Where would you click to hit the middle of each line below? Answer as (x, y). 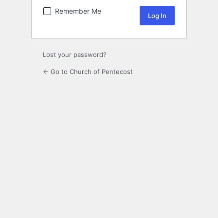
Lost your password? (75, 55)
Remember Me (78, 11)
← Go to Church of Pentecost (88, 72)
